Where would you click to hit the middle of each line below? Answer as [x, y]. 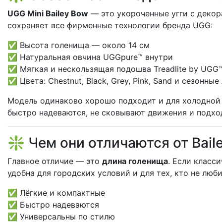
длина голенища [135, 161]
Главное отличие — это [55, 161]
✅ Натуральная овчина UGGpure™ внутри [90, 57]
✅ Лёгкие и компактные [56, 193]
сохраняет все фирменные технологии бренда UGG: [110, 25]
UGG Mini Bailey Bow [48, 13]
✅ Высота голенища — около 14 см [79, 45]
